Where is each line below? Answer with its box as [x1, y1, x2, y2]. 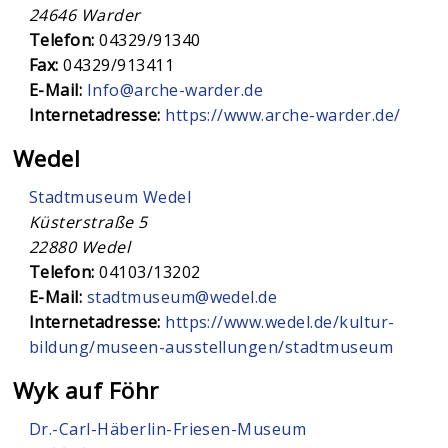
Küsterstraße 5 [28, 210, 148, 233]
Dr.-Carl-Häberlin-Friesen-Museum [28, 418, 307, 440]
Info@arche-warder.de [86, 78, 264, 101]
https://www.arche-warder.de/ [165, 103, 401, 126]
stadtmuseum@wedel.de [86, 285, 278, 308]
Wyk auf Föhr [12, 374, 159, 406]
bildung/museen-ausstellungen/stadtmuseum [28, 335, 394, 358]
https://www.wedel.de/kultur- [165, 310, 395, 333]
